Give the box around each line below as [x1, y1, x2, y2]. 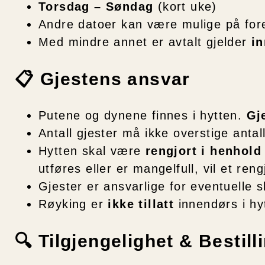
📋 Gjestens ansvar [15, 69, 190, 89]
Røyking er [38, 198, 108, 211]
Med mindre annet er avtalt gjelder [38, 35, 251, 49]
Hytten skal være [38, 144, 146, 158]
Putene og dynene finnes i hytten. [38, 109, 247, 122]
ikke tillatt [108, 198, 174, 211]
